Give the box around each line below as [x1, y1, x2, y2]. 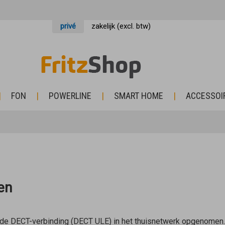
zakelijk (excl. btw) [91, 22, 151, 31]
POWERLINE [49, 90, 91, 101]
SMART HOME [114, 90, 163, 101]
